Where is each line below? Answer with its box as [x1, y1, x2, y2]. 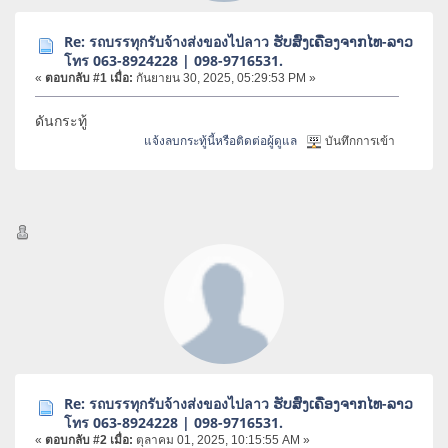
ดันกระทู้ [35, 110, 91, 130]
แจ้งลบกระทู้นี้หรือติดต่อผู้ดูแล [144, 133, 298, 148]
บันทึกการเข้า [322, 133, 396, 148]
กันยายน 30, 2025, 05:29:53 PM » [133, 71, 316, 86]
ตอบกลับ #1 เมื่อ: [45, 71, 133, 86]
